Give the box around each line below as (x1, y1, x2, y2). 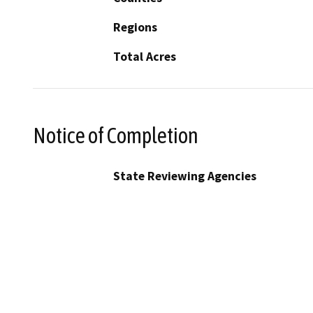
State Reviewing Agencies (113, 168, 256, 184)
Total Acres (113, 49, 176, 65)
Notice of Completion (33, 122, 198, 148)
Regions (113, 20, 157, 36)
